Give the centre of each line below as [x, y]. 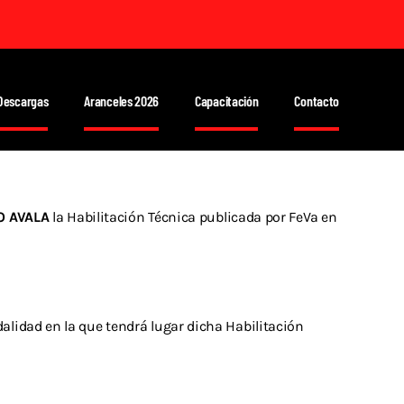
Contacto [317, 100]
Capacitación [227, 100]
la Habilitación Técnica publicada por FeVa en [193, 217]
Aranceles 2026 [122, 100]
